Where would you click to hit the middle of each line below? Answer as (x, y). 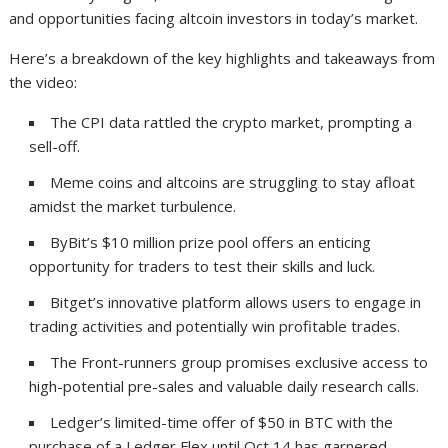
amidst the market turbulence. (133, 206)
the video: (43, 82)
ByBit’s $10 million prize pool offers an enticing (211, 242)
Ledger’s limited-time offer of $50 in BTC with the (222, 422)
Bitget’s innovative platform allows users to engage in (236, 302)
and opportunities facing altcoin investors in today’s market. (214, 18)
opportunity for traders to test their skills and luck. (202, 266)
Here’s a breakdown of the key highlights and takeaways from (222, 58)
